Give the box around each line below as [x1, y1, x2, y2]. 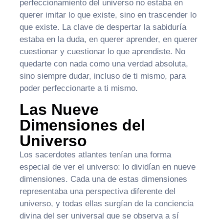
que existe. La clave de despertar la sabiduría [20, 22, 186, 32]
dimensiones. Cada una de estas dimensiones [20, 174, 187, 184]
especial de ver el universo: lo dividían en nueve [20, 162, 196, 172]
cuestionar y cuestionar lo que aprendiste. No [20, 47, 185, 57]
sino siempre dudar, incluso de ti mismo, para [20, 71, 186, 81]
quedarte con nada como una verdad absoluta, [20, 59, 188, 69]
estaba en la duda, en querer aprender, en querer [20, 35, 197, 44]
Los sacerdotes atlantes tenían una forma [20, 150, 171, 159]
